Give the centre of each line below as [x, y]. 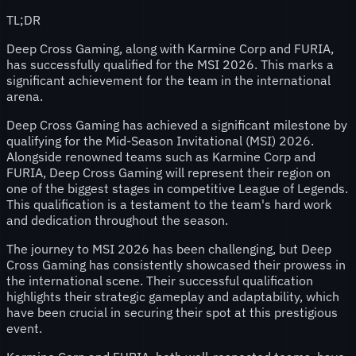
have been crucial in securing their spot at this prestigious [172, 312]
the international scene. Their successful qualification [160, 280]
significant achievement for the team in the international [168, 80]
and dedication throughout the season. [117, 220]
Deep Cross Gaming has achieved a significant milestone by [177, 124]
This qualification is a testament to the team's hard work [169, 204]
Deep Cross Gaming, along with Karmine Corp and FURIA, [170, 48]
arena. [25, 96]
